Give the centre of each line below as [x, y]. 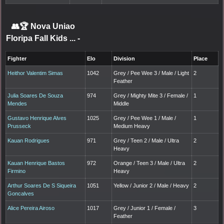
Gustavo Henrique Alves [37, 118]
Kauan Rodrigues [29, 140]
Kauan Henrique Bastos [36, 163]
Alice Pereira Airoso [31, 208]
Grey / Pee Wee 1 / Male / [145, 118]
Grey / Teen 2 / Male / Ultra [146, 140]
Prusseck [19, 126]
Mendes [17, 103]
